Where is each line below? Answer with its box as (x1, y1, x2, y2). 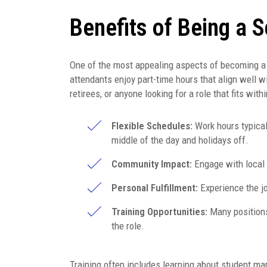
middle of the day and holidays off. (111, 134, 249, 147)
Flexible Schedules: (111, 120, 193, 132)
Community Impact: (111, 158, 192, 170)
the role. (111, 220, 144, 232)
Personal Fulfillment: (111, 182, 198, 194)
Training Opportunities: (111, 206, 207, 218)
